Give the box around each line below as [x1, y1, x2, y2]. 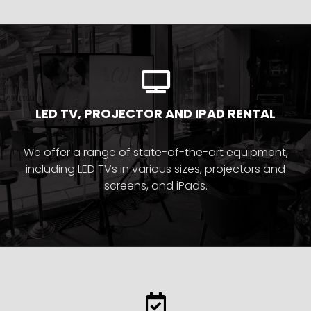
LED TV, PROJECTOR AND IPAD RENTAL [35, 104, 276, 122]
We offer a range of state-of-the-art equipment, [23, 144, 288, 160]
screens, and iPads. [103, 177, 208, 194]
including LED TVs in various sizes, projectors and [26, 160, 285, 177]
